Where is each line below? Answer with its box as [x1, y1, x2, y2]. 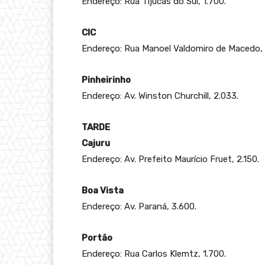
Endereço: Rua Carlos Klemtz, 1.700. [82, 248, 226, 259]
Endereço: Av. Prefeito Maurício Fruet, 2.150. [82, 153, 259, 164]
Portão [82, 232, 112, 243]
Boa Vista [82, 185, 124, 196]
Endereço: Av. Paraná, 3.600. [82, 201, 196, 212]
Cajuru [82, 137, 110, 148]
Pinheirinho [82, 74, 131, 85]
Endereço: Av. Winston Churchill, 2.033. [82, 90, 238, 101]
